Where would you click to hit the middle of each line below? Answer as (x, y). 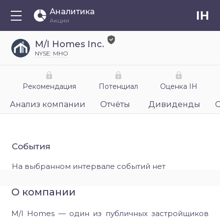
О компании (43, 192)
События (31, 146)
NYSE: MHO (52, 53)
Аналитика (72, 12)
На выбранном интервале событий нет (89, 166)
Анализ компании (48, 104)
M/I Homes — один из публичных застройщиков (110, 213)
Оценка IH (179, 86)
